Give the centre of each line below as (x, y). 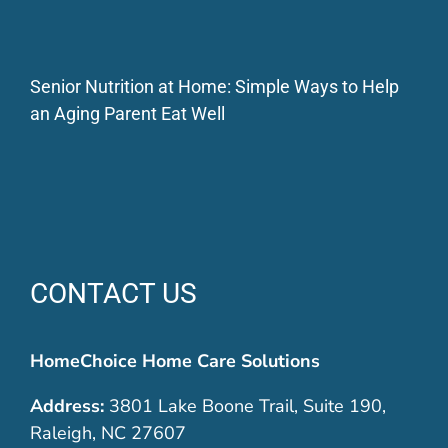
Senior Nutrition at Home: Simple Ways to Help (214, 86)
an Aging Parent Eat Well (127, 113)
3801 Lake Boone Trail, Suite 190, (244, 405)
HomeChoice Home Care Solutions (174, 360)
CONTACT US (113, 293)
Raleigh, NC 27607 (107, 432)
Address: (66, 405)
